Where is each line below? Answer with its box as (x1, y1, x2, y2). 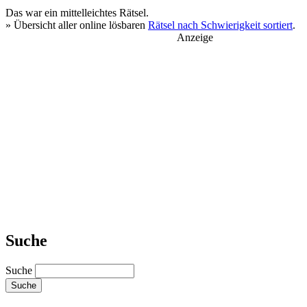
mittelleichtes (60, 7, 116, 19)
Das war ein (5, 7, 60, 19)
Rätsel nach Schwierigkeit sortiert (148, 19, 293, 32)
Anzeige (177, 32, 213, 44)
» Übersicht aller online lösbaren (5, 19, 148, 32)
